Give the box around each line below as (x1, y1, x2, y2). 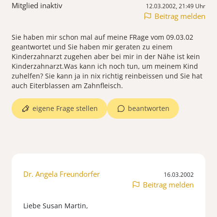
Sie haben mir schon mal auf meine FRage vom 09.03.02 (12, 32, 193, 42)
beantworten (128, 104, 170, 113)
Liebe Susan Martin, (23, 201, 88, 211)
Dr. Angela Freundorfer (23, 169, 100, 179)
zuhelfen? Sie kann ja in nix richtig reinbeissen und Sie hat (12, 71, 202, 81)
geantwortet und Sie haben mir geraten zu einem (12, 42, 172, 52)
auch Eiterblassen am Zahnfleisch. (12, 81, 123, 91)
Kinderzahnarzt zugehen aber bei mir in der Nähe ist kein (12, 52, 200, 62)
